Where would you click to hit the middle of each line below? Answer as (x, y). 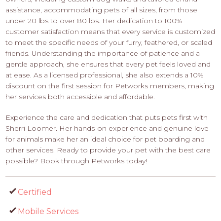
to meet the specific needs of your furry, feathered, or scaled (109, 43)
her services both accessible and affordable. (80, 97)
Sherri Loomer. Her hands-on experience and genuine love (107, 129)
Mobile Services (48, 212)
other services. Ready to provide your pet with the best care (108, 150)
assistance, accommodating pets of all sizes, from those (102, 10)
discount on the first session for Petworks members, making (110, 86)
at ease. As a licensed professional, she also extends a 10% (105, 75)
